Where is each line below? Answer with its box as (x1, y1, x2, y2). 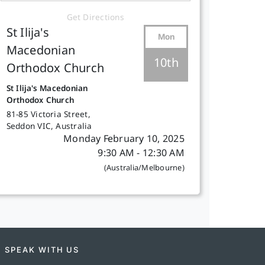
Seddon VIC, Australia (6, 121, 92, 132)
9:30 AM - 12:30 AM (98, 147, 185, 160)
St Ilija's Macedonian (6, 83, 88, 94)
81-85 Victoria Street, (6, 109, 91, 120)
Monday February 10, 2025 (63, 132, 185, 146)
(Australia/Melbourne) (104, 163, 185, 173)
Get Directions (66, 12, 124, 23)
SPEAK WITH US (4, 244, 80, 254)
